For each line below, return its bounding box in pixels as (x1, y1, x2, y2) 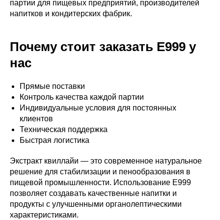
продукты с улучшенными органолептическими (10, 199, 182, 208)
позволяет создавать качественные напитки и (10, 189, 177, 197)
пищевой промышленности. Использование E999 (10, 178, 191, 187)
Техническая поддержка (20, 125, 108, 134)
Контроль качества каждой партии (20, 92, 144, 101)
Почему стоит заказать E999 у (10, 39, 196, 54)
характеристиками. (10, 210, 79, 219)
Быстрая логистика (20, 136, 89, 144)
